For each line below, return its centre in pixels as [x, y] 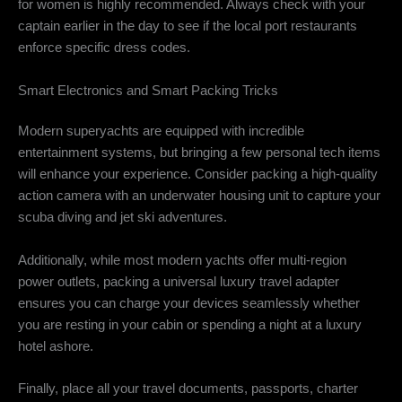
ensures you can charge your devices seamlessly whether [189, 303]
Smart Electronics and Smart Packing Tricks [148, 90]
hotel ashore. [56, 346]
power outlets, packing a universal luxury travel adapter [179, 281]
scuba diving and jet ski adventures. [122, 218]
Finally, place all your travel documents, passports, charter [188, 389]
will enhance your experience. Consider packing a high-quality [198, 175]
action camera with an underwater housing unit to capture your [199, 196]
